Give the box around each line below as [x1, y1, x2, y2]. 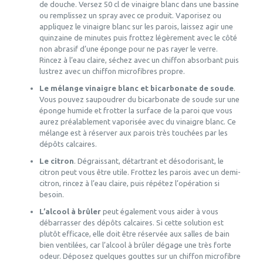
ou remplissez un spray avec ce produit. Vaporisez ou [39, 11, 221, 20]
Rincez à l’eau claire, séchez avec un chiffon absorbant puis [39, 56, 239, 65]
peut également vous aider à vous [100, 207, 218, 216]
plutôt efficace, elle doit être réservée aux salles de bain [39, 230, 230, 238]
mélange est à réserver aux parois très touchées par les [39, 129, 228, 137]
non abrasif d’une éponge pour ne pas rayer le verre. [39, 45, 218, 53]
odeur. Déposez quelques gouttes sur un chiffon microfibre [39, 252, 241, 261]
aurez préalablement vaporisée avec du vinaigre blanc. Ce [39, 117, 236, 126]
